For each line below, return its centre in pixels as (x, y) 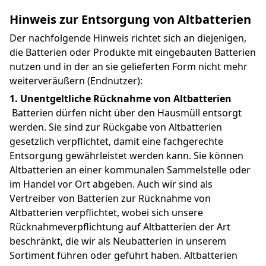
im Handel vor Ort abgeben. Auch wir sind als (111, 184)
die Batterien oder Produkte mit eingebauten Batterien (133, 52)
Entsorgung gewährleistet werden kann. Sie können (126, 156)
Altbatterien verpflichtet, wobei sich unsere (106, 213)
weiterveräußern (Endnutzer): (76, 80)
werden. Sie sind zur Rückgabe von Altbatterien (116, 127)
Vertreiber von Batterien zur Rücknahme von (110, 199)
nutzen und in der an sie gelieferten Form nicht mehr (129, 66)
